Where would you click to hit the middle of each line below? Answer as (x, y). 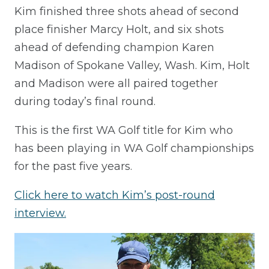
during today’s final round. (85, 101)
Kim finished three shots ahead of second (127, 11)
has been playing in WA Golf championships (134, 148)
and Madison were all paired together (116, 83)
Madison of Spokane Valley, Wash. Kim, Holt (132, 65)
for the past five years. (73, 166)
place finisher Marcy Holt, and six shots (119, 29)
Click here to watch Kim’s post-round (115, 195)
